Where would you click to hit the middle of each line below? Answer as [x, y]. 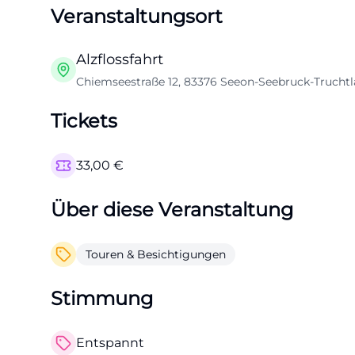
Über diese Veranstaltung [172, 210]
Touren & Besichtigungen [156, 254]
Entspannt [110, 343]
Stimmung [102, 298]
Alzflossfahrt [120, 59]
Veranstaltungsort [137, 16]
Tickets [84, 121]
